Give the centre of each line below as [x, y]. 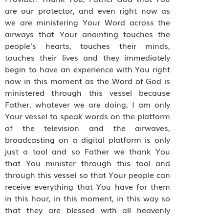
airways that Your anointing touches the [88, 34]
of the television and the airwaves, [88, 128]
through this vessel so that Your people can [88, 175]
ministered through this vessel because [88, 93]
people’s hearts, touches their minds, [88, 46]
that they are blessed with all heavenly [88, 210]
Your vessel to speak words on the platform [88, 116]
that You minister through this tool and [88, 163]
